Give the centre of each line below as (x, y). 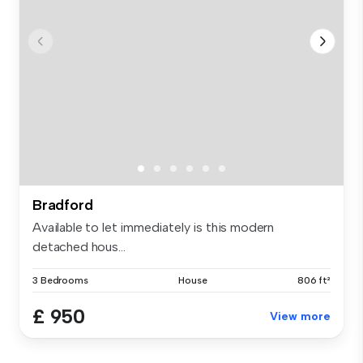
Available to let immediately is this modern (154, 228)
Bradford (63, 205)
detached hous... (79, 247)
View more (300, 317)
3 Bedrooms (60, 281)
